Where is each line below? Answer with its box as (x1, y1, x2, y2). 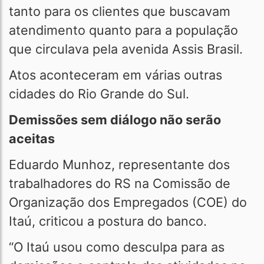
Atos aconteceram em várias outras (9, 67, 222, 82)
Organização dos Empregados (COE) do (9, 194, 247, 210)
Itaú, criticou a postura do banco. (9, 213, 210, 229)
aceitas (9, 131, 55, 146)
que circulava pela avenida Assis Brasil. (9, 41, 243, 57)
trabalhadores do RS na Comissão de (9, 176, 230, 191)
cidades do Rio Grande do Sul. (9, 86, 189, 101)
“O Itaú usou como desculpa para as (9, 239, 225, 255)
